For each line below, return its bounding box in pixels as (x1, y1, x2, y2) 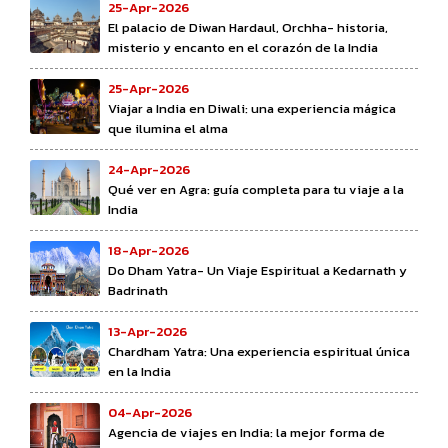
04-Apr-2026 (108, 402, 192, 422)
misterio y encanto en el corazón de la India (108, 37, 378, 57)
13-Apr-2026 (108, 321, 187, 341)
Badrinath (108, 280, 168, 300)
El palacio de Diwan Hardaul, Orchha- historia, (108, 17, 388, 37)
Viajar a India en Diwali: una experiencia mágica (108, 98, 396, 118)
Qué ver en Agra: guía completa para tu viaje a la (108, 179, 404, 199)
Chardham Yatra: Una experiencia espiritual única (108, 341, 410, 361)
